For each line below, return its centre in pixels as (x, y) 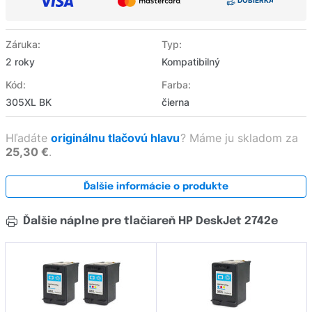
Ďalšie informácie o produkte (156, 187)
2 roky (20, 62)
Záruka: (23, 45)
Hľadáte (28, 138)
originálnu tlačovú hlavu (117, 138)
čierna (175, 102)
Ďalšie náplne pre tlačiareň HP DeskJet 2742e (149, 221)
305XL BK (29, 102)
